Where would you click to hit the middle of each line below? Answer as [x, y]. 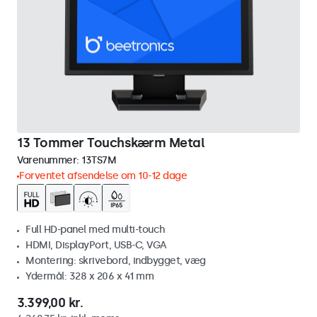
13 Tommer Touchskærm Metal [111, 143]
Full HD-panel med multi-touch [96, 230]
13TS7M [99, 160]
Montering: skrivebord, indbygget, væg [116, 261]
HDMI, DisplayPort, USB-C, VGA [96, 245]
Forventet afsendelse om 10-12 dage [103, 176]
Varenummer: [49, 160]
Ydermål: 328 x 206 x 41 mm [90, 276]
